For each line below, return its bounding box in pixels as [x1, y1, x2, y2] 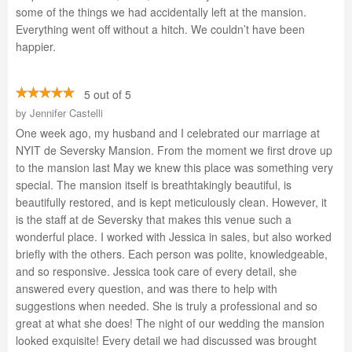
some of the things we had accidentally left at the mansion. [16, 4, 306, 20]
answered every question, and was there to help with [16, 280, 277, 296]
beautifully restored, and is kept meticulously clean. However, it [16, 194, 327, 210]
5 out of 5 [75, 86, 131, 102]
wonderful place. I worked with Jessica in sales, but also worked [16, 229, 332, 244]
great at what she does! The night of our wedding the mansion [16, 315, 324, 331]
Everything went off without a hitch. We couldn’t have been [16, 21, 305, 37]
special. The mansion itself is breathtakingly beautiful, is [16, 177, 291, 192]
